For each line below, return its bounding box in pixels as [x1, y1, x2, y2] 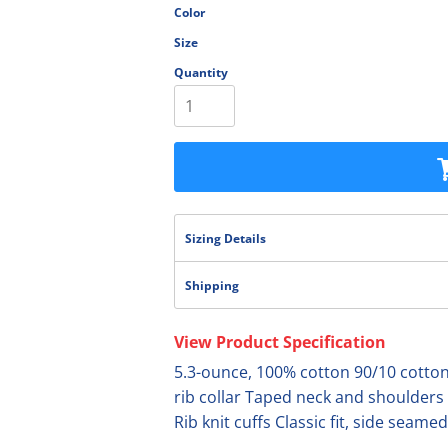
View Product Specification [174, 331, 386, 353]
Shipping [185, 277, 239, 294]
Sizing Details [185, 230, 266, 247]
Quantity [174, 64, 228, 81]
